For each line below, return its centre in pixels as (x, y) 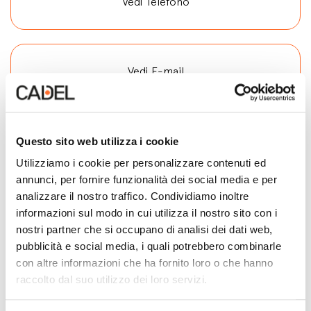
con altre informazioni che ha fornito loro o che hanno (144, 263)
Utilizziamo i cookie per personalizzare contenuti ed (141, 163)
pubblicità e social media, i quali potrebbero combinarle (149, 246)
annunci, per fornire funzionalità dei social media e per (146, 180)
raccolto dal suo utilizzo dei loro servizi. (112, 280)
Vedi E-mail (155, 71)
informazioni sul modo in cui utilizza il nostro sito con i (146, 213)
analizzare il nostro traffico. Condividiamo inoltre (133, 196)
